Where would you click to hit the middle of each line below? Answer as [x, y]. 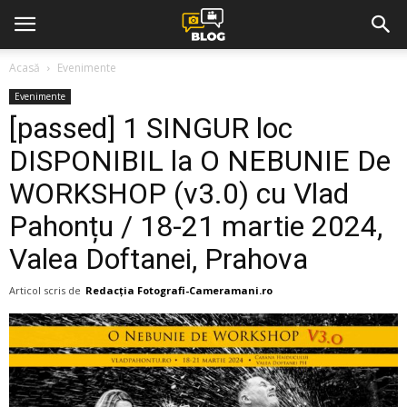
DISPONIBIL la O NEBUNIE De [200, 161]
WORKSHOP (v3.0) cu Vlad [179, 194]
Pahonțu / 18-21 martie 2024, [196, 226]
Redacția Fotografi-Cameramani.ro [179, 290]
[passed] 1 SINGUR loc [151, 128]
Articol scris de [45, 290]
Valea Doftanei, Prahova [159, 259]
